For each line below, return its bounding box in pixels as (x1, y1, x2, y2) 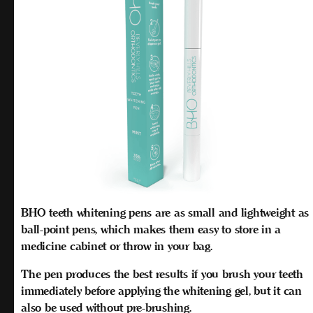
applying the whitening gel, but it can (115, 284, 302, 298)
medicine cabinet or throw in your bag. (21, 239, 212, 253)
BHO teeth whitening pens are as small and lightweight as (21, 205, 309, 219)
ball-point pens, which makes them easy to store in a (21, 222, 281, 236)
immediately (21, 284, 85, 298)
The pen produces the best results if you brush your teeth (21, 267, 303, 281)
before (85, 284, 115, 298)
